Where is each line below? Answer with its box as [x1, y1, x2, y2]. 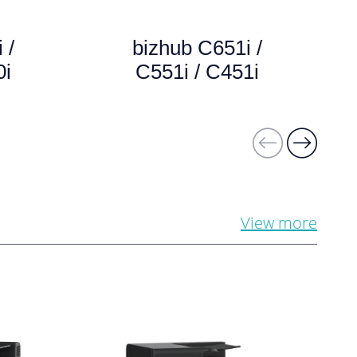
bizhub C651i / [132, 36, 262, 60]
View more [241, 212, 317, 233]
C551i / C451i [135, 60, 259, 84]
